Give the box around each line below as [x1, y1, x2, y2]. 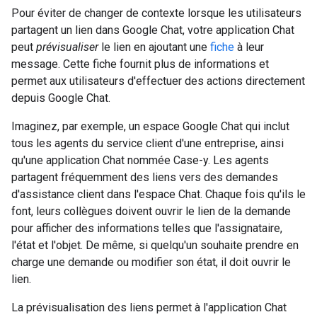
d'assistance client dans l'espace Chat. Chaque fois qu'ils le [11, 188, 306, 201]
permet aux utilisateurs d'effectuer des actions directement [11, 74, 305, 88]
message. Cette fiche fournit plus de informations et [11, 57, 269, 71]
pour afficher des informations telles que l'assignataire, [11, 221, 282, 235]
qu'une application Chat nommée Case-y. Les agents [11, 154, 269, 167]
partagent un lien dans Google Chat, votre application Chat [11, 23, 294, 37]
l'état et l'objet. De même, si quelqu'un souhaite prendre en [11, 238, 299, 252]
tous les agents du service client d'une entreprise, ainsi [11, 137, 284, 150]
